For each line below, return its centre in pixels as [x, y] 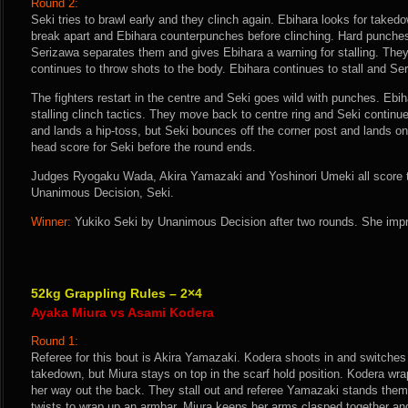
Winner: [51, 222]
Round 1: [55, 341]
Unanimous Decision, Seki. [102, 193]
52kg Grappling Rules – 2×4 [117, 293]
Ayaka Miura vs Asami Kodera [122, 312]
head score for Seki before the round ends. [143, 147]
